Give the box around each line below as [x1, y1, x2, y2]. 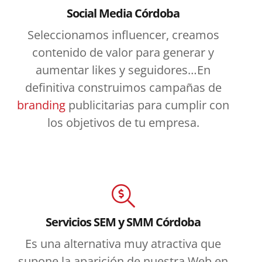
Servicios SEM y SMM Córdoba [46, 213, 201, 230]
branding [17, 96, 66, 113]
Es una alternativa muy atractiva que [25, 235, 222, 251]
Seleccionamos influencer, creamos [27, 26, 219, 43]
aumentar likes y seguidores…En [36, 61, 211, 78]
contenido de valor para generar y [32, 44, 215, 60]
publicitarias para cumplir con [65, 96, 230, 113]
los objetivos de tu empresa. [47, 114, 199, 130]
